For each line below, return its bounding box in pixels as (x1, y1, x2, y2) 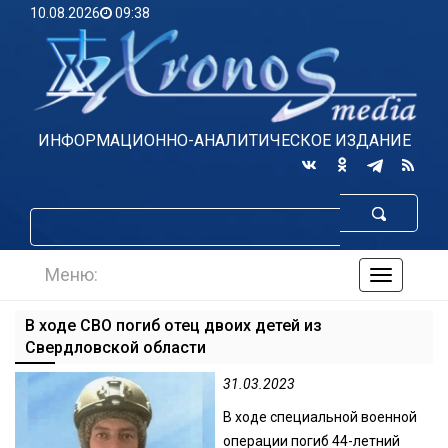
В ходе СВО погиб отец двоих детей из (25, 316, 322, 336)
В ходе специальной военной (223, 408, 418, 425)
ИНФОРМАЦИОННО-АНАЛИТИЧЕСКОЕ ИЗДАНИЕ (37, 130, 411, 150)
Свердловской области (25, 338, 206, 358)
